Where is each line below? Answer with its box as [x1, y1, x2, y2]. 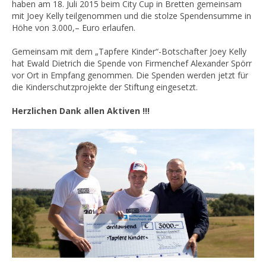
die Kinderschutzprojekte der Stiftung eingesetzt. [12, 81, 198, 93]
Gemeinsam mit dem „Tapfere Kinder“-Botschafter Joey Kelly [12, 46, 246, 58]
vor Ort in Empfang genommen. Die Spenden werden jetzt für [12, 69, 248, 81]
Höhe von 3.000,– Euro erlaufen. [12, 22, 135, 34]
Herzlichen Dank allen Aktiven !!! [12, 105, 150, 117]
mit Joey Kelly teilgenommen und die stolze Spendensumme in [12, 10, 251, 22]
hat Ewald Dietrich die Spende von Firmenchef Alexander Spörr [12, 58, 252, 69]
